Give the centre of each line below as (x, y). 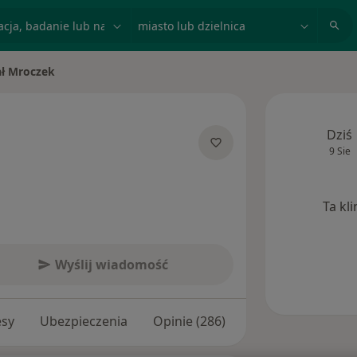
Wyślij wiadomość (111, 265)
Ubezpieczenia (84, 322)
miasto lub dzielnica (194, 17)
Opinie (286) (189, 322)
